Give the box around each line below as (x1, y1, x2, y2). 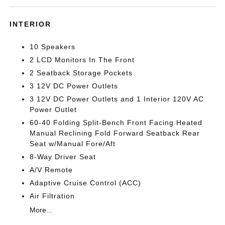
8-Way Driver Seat (30, 152, 96, 161)
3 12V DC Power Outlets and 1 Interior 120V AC (30, 94, 204, 103)
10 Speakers (30, 42, 76, 51)
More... (30, 205, 53, 214)
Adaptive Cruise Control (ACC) (30, 178, 142, 187)
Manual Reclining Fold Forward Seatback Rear (30, 129, 200, 137)
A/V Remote (30, 165, 73, 174)
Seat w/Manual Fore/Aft (30, 139, 116, 148)
